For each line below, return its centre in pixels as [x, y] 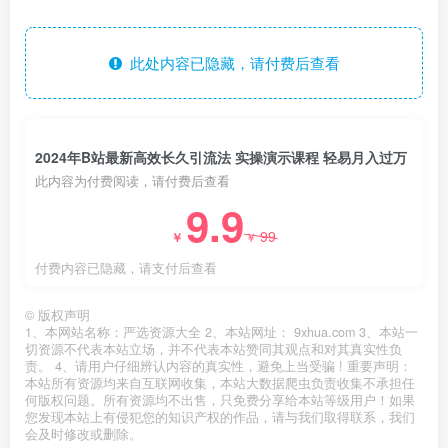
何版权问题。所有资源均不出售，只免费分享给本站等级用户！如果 [220, 399]
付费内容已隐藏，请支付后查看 [126, 267]
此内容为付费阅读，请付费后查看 [132, 180]
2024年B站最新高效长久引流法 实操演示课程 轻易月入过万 [221, 156]
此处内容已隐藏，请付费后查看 [230, 62]
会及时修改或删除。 [83, 433]
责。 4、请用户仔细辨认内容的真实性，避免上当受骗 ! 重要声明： [218, 365]
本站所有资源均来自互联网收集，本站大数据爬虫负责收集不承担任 [220, 382]
